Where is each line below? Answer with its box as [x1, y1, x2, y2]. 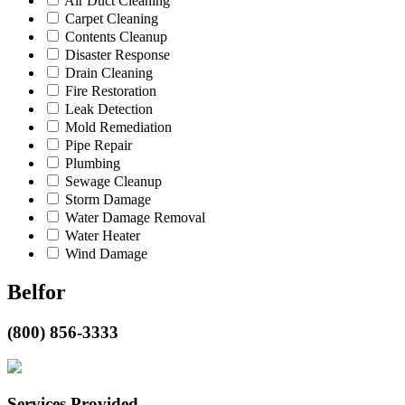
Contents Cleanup [65, 28, 167, 44]
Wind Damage [65, 245, 147, 261]
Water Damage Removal [65, 209, 205, 225]
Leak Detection [65, 100, 153, 117]
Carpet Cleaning [65, 10, 158, 26]
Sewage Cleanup [65, 173, 162, 189]
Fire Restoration [65, 82, 156, 99]
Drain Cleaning [65, 64, 153, 80]
